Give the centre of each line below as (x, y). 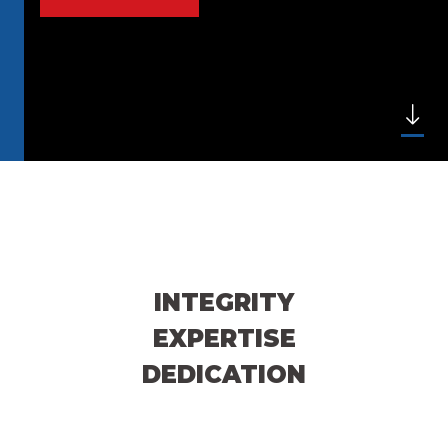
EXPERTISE (224, 338)
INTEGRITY (224, 302)
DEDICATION (224, 374)
